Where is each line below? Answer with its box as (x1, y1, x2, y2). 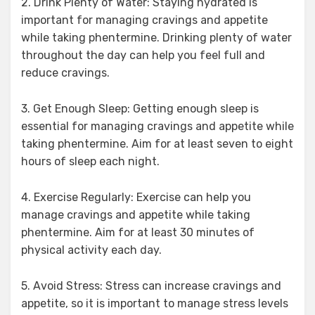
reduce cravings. (21, 65, 110, 79)
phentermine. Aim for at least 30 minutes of (21, 225, 255, 239)
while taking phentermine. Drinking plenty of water (21, 30, 292, 44)
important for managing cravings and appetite (21, 13, 268, 27)
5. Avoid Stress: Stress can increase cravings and (21, 278, 281, 292)
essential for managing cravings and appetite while (21, 119, 294, 133)
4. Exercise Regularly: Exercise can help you (21, 190, 251, 204)
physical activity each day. (21, 243, 162, 257)
